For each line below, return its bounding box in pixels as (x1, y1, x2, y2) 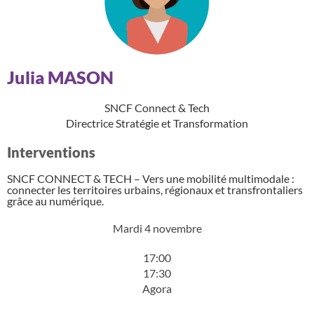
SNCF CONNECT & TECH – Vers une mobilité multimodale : (7, 172, 294, 185)
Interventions (7, 144, 95, 161)
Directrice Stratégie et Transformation (66, 116, 248, 130)
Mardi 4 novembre (112, 221, 202, 235)
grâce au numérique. (7, 194, 104, 207)
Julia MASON (7, 67, 114, 88)
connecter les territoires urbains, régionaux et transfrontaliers (7, 183, 303, 196)
